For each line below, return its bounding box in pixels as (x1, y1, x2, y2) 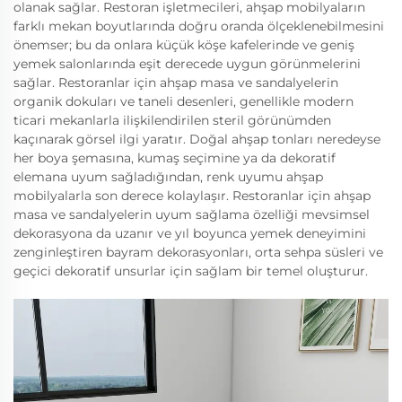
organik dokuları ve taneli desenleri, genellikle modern (13, 93, 354, 109)
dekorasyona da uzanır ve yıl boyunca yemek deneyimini (13, 225, 366, 241)
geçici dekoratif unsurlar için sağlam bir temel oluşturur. (13, 263, 368, 279)
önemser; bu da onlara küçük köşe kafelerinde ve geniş (13, 37, 354, 53)
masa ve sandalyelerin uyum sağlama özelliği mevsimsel (13, 206, 370, 223)
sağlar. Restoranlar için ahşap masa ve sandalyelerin (13, 74, 338, 91)
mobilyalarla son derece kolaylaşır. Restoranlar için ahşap (13, 188, 371, 204)
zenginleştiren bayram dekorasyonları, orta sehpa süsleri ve (13, 244, 383, 260)
